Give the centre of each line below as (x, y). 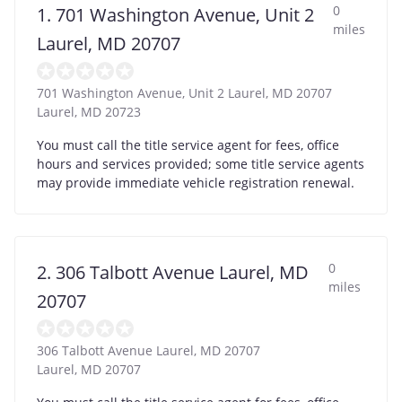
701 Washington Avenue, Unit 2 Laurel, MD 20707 (184, 92)
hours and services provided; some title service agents (201, 163)
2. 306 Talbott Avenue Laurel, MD (173, 272)
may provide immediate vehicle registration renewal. (196, 182)
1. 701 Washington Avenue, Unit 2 (175, 14)
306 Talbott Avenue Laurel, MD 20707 (149, 350)
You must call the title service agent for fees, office (188, 144)
